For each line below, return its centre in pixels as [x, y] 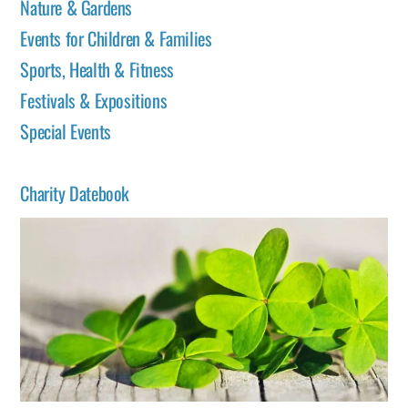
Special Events [66, 131]
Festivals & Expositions [94, 100]
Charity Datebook [75, 193]
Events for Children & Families [116, 38]
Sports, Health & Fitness [97, 69]
